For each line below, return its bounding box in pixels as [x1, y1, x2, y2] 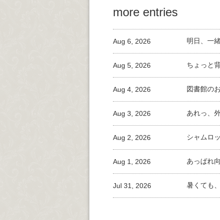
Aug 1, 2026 [113, 158, 151, 166]
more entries [113, 5, 178, 19]
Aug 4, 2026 [113, 85, 151, 94]
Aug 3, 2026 [113, 110, 151, 118]
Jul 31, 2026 [113, 182, 151, 190]
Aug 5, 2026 [113, 61, 151, 70]
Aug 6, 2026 [113, 37, 151, 46]
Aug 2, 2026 [113, 134, 151, 142]
